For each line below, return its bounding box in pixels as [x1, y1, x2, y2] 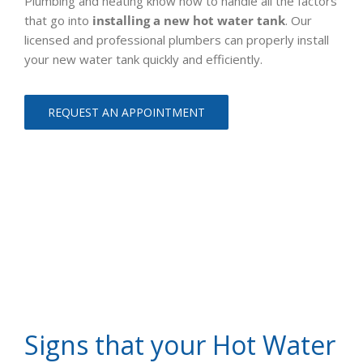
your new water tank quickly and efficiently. [24, 51, 263, 68]
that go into [24, 12, 92, 29]
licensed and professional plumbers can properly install [24, 32, 329, 49]
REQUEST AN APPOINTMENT [48, 105, 205, 121]
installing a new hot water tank [92, 12, 285, 29]
